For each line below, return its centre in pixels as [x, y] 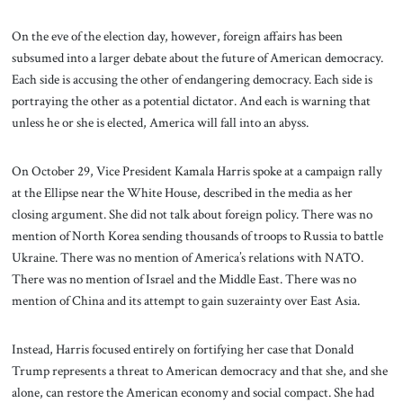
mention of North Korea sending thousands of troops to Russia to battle [197, 235]
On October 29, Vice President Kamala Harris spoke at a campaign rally [197, 170]
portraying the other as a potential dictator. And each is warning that [191, 101]
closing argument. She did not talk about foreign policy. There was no [192, 214]
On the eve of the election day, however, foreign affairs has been [177, 36]
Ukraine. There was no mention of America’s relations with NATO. [187, 257]
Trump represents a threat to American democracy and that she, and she [199, 370]
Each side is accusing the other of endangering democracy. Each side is [192, 80]
